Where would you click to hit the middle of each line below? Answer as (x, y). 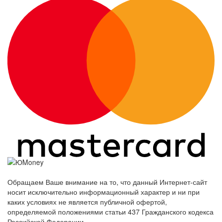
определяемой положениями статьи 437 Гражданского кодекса (111, 211)
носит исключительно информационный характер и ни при (104, 192)
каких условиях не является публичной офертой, (87, 201)
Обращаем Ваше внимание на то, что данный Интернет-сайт (107, 182)
